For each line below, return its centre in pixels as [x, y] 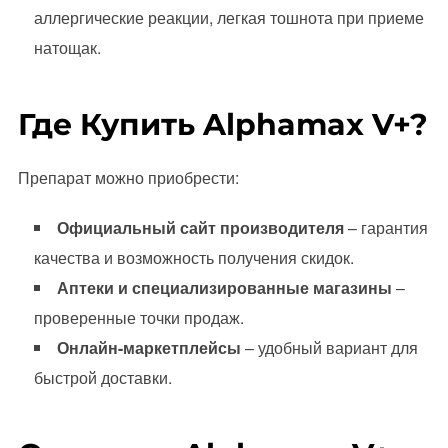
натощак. [67, 48]
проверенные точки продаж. [138, 317]
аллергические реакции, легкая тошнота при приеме [228, 18]
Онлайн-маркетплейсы [148, 347]
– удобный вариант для [329, 347]
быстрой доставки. [102, 377]
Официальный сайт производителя [200, 227]
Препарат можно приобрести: [128, 177]
